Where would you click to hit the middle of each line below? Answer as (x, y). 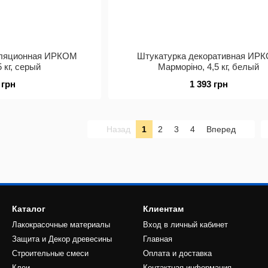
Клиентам (163, 209)
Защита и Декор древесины (62, 239)
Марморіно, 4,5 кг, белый (209, 67)
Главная (158, 239)
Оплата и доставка (177, 253)
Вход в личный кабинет (185, 225)
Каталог (29, 209)
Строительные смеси (50, 253)
